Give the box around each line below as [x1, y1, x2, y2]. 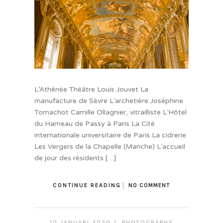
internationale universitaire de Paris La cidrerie [34, 131, 186, 140]
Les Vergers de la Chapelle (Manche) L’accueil [34, 142, 185, 151]
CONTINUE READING [53, 182, 121, 189]
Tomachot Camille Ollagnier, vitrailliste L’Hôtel [34, 108, 187, 117]
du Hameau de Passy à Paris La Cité [34, 119, 155, 128]
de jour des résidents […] [34, 154, 116, 163]
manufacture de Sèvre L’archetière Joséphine [34, 97, 183, 106]
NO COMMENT [128, 182, 170, 189]
